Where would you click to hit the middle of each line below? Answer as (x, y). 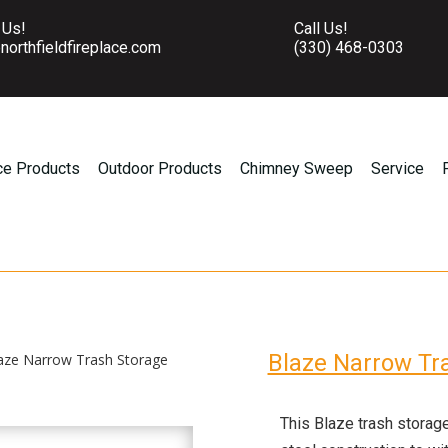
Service (398, 168)
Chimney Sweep (297, 168)
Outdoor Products (160, 168)
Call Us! (321, 28)
